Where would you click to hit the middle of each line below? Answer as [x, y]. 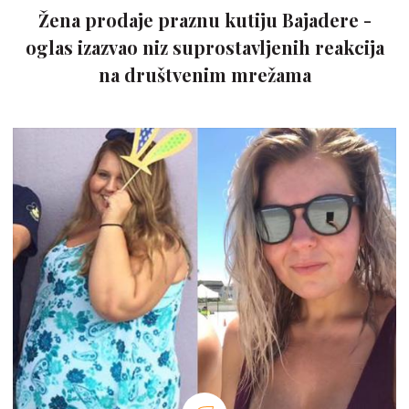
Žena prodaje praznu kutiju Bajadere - [204, 20]
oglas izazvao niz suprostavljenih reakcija [204, 47]
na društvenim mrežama [204, 75]
